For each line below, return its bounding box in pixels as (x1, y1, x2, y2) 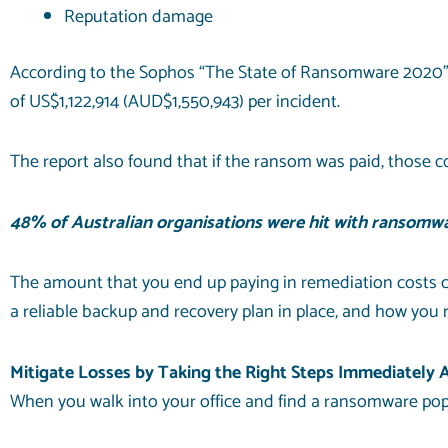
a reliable (10, 297, 82, 328)
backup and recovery (82, 297, 238, 328)
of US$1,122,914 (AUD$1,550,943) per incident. (10, 86, 340, 117)
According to (10, 57, 110, 88)
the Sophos (110, 57, 195, 88)
